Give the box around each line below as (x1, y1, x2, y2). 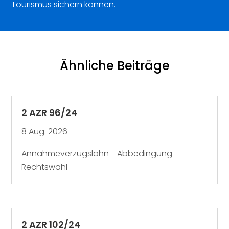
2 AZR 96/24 (21, 106, 78, 119)
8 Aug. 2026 (21, 125, 68, 138)
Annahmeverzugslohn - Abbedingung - (21, 147, 179, 159)
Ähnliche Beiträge (59, 57, 170, 74)
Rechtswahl (21, 161, 68, 173)
